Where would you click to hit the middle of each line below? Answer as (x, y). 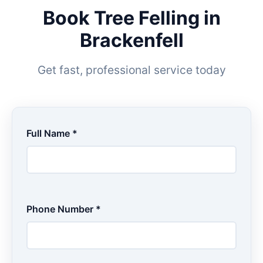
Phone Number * (64, 209)
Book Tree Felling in (131, 18)
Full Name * (52, 133)
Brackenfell (131, 40)
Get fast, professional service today (131, 70)
